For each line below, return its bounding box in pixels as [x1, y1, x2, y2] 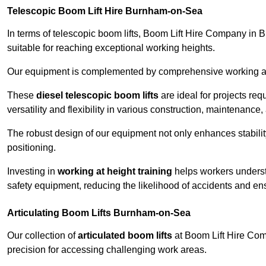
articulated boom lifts [78, 230, 172, 241]
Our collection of [7, 230, 78, 241]
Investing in [7, 166, 58, 177]
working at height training [58, 166, 172, 177]
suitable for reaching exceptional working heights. [7, 43, 215, 53]
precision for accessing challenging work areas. [7, 245, 207, 255]
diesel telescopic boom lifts [36, 90, 159, 101]
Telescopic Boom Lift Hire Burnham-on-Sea [7, 6, 202, 17]
